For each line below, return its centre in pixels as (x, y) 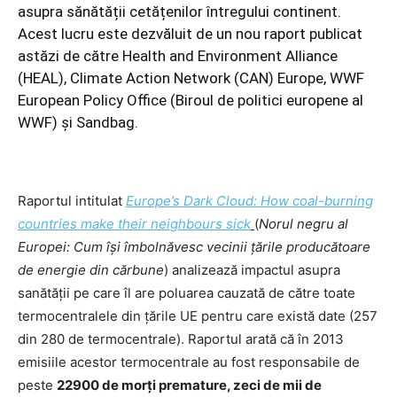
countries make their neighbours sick (134, 224)
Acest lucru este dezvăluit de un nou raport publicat (190, 34)
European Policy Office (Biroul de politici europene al (191, 101)
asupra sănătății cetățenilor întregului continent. (179, 12)
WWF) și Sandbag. (78, 123)
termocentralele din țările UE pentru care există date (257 (198, 316)
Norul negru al (304, 224)
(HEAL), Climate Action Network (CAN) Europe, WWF (191, 78)
